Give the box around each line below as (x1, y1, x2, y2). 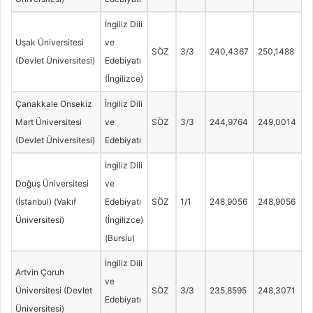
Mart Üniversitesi (15, 117, 82, 128)
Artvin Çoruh (15, 267, 64, 278)
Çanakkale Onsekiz (15, 99, 92, 110)
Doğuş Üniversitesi (15, 178, 89, 189)
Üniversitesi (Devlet (15, 285, 92, 296)
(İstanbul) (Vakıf (15, 196, 76, 208)
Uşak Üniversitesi (15, 37, 84, 48)
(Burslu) (104, 233, 135, 244)
